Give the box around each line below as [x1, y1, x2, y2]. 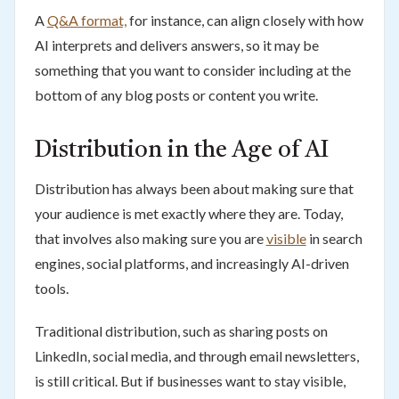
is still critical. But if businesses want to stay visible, [34, 371, 346, 389]
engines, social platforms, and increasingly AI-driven [34, 254, 349, 272]
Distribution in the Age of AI [34, 139, 329, 162]
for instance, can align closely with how [126, 11, 363, 28]
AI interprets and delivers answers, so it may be [34, 36, 319, 53]
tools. [34, 279, 69, 297]
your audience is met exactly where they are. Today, [34, 204, 343, 222]
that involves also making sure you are [34, 229, 266, 247]
